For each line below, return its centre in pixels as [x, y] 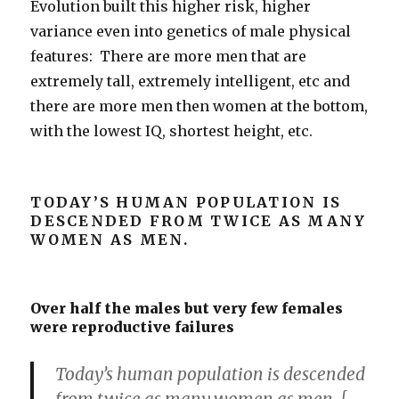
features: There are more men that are [169, 57]
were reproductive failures [133, 327]
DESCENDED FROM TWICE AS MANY [199, 221]
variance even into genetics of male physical [191, 32]
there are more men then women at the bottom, [199, 106]
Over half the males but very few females [187, 309]
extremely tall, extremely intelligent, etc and [191, 81]
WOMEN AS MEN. [110, 240]
